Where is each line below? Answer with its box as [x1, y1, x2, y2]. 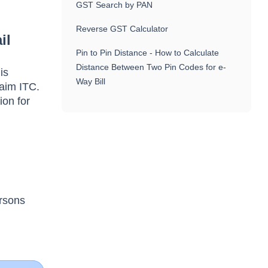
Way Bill [76, 77, 106, 86]
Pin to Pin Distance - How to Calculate [76, 48, 220, 57]
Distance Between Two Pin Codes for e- [76, 62, 227, 72]
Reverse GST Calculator [76, 24, 169, 33]
